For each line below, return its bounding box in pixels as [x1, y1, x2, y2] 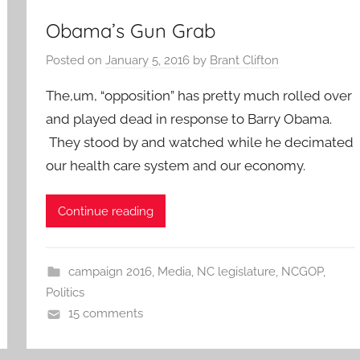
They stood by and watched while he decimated [46, 134, 354, 150]
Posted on [46, 53, 106, 67]
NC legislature [196, 264, 276, 280]
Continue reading [58, 203, 154, 219]
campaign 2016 [67, 264, 152, 280]
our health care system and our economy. [46, 157, 306, 174]
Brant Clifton [210, 53, 280, 67]
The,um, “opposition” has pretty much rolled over [46, 88, 353, 104]
